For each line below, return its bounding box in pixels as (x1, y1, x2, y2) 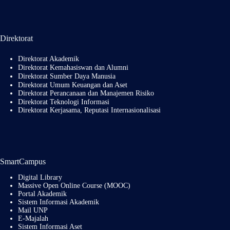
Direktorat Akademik (18, 54, 79, 63)
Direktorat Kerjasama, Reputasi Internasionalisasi (18, 106, 161, 114)
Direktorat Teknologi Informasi (18, 97, 109, 106)
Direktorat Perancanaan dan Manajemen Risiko (18, 89, 154, 97)
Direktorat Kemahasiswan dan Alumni (18, 63, 128, 71)
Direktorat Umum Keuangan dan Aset (18, 80, 127, 89)
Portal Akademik (18, 190, 67, 198)
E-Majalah (18, 215, 48, 223)
